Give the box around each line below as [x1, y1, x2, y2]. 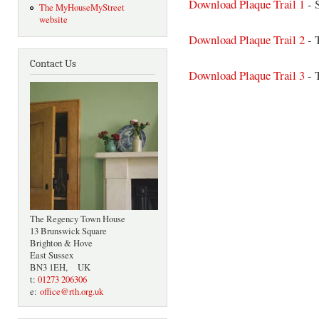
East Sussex [30, 249, 73, 262]
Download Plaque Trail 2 [189, 31, 305, 48]
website [38, 14, 68, 26]
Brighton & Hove [30, 237, 93, 250]
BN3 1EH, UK [30, 261, 90, 274]
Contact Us [30, 58, 76, 70]
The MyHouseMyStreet [38, 1, 125, 14]
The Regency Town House [30, 213, 125, 226]
